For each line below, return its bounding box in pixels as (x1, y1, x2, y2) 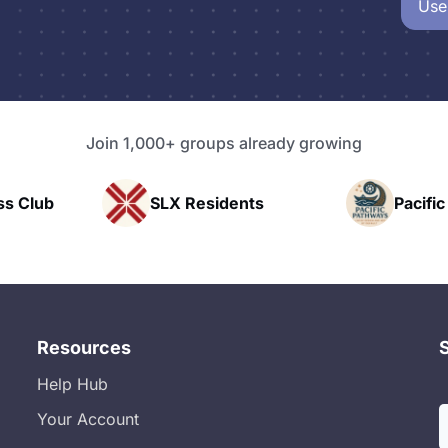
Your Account (36, 409, 139, 429)
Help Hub (36, 374, 108, 394)
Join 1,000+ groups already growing (86, 133, 362, 153)
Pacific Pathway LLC (231, 192, 389, 213)
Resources (36, 337, 131, 358)
